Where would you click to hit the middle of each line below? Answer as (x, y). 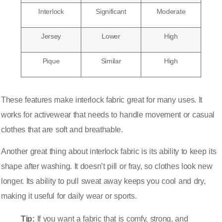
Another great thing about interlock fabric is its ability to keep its (109, 152)
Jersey (51, 36)
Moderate (171, 11)
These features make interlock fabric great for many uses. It (102, 100)
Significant (111, 11)
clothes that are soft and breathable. (62, 129)
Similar (111, 61)
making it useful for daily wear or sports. (69, 196)
